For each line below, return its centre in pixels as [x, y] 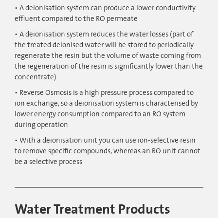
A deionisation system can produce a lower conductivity [108, 8]
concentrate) [36, 77]
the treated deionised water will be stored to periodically [104, 45]
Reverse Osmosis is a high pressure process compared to [107, 93]
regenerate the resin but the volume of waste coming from [108, 56]
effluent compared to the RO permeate [76, 19]
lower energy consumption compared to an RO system [100, 114]
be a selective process [48, 162]
